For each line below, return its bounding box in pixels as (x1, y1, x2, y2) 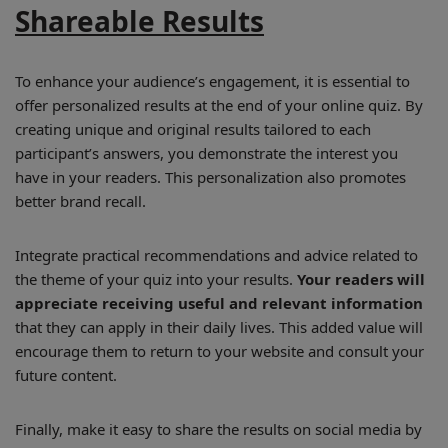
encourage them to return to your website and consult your (15, 341, 424, 361)
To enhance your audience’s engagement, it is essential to (15, 71, 410, 91)
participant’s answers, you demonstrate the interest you (15, 143, 398, 163)
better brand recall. (15, 191, 146, 211)
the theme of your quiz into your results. (15, 269, 297, 289)
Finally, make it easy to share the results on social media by (15, 419, 422, 439)
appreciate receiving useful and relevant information (15, 293, 423, 313)
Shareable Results (15, 2, 264, 40)
